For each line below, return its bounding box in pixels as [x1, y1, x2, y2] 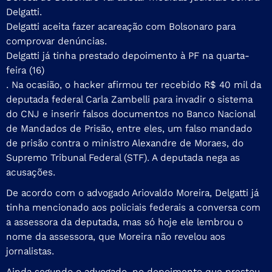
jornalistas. [6, 245, 54, 257]
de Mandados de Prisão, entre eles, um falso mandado [6, 122, 252, 134]
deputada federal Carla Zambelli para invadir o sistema [6, 93, 253, 105]
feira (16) [6, 64, 44, 76]
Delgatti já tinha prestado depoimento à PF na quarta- [6, 49, 250, 61]
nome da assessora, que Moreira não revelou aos [6, 230, 225, 242]
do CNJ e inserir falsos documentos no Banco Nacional [6, 107, 255, 120]
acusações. [6, 166, 55, 178]
